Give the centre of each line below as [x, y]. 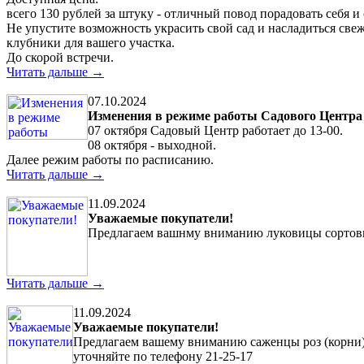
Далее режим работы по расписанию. [110, 159]
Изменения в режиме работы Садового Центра [225, 115]
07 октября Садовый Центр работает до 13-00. [215, 130]
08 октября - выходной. [152, 145]
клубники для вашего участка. [91, 42]
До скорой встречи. [60, 57]
